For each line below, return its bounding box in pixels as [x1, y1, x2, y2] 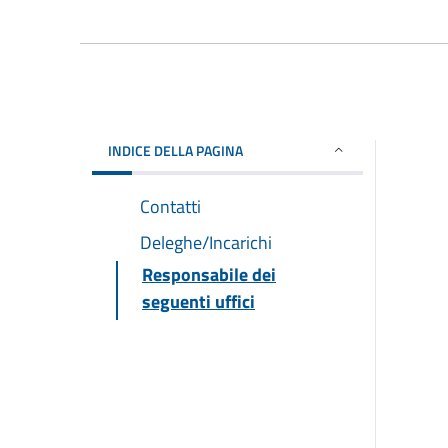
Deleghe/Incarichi [140, 228, 272, 256]
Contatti [140, 192, 201, 220]
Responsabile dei [142, 260, 276, 288]
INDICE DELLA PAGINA [108, 139, 243, 161]
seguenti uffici [142, 287, 255, 315]
